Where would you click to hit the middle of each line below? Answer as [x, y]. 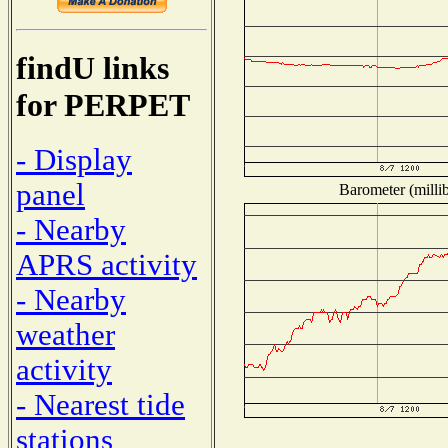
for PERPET [103, 105]
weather [65, 334]
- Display [74, 159]
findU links [92, 68]
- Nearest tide [100, 404]
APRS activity [106, 264]
